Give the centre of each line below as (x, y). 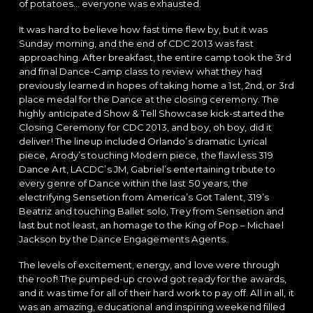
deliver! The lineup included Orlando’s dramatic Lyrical (143, 141)
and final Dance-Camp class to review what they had (140, 71)
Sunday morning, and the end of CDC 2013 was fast (136, 43)
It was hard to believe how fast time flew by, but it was (143, 29)
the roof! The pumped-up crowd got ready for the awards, (153, 278)
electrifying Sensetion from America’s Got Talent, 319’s (144, 197)
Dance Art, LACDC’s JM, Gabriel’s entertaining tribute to (147, 169)
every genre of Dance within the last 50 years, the (133, 183)
